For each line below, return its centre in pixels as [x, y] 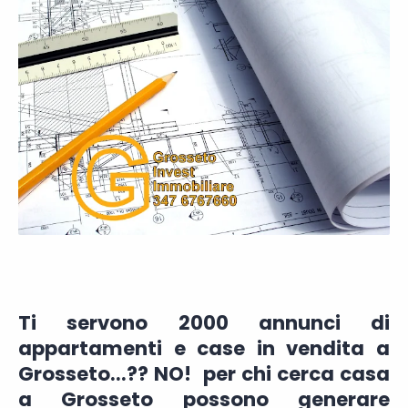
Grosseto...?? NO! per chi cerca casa [204, 374]
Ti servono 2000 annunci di [204, 323]
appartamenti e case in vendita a [204, 348]
